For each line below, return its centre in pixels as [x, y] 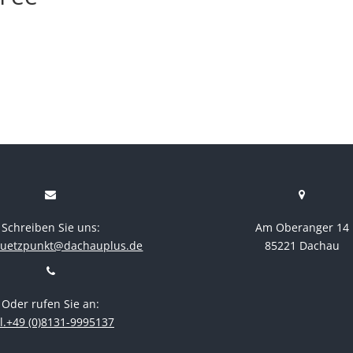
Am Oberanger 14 [302, 227]
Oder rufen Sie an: [51, 303]
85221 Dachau [302, 245]
